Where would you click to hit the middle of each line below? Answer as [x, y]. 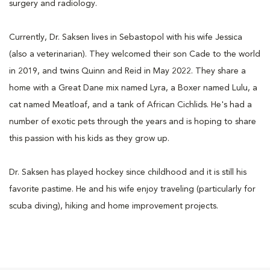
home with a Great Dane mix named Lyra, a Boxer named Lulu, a [133, 88]
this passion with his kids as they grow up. [89, 138]
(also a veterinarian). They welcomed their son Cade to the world [135, 54]
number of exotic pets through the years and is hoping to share [133, 121]
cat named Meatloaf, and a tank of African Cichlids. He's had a [130, 105]
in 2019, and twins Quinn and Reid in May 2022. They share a [127, 71]
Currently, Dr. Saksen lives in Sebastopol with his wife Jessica [126, 37]
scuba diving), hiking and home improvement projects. [114, 206]
